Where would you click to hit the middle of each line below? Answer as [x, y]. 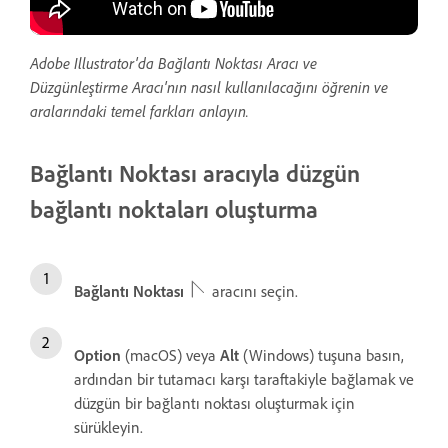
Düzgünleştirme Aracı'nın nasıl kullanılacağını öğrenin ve [209, 87]
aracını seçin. [253, 291]
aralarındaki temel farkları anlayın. [139, 111]
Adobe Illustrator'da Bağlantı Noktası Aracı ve [173, 63]
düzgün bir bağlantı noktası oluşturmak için [214, 403]
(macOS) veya [170, 355]
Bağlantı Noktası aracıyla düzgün [195, 173]
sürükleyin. [108, 427]
